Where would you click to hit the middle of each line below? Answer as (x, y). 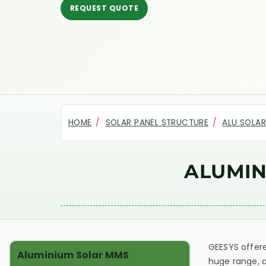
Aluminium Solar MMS (73, 255)
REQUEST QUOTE (104, 8)
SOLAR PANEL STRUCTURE (157, 123)
